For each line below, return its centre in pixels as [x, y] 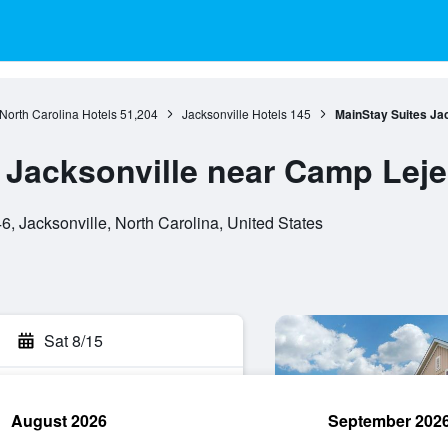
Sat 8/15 [73, 340]
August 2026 [59, 420]
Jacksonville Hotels [234, 113]
